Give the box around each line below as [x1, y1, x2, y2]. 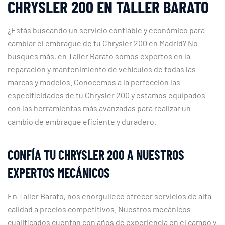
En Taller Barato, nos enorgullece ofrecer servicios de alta [8, 191, 211, 201]
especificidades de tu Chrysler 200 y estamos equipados [8, 90, 205, 100]
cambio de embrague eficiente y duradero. [8, 116, 156, 126]
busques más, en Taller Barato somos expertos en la [8, 51, 190, 61]
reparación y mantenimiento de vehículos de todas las [8, 64, 196, 74]
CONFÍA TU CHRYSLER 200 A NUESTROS [8, 146, 184, 162]
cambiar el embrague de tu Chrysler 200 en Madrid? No [8, 38, 198, 48]
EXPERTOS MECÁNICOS [8, 164, 110, 180]
